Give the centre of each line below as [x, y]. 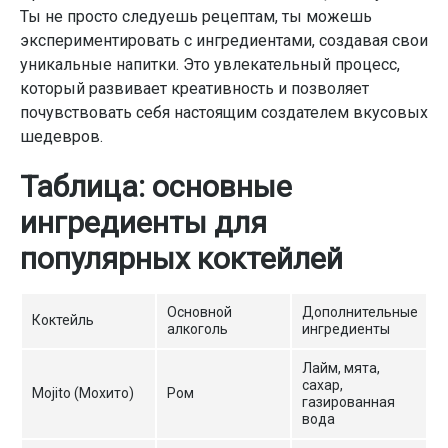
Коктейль [63, 320]
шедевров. [61, 136]
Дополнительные [360, 312]
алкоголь [197, 329]
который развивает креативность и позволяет [194, 88]
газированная [348, 402]
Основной [199, 312]
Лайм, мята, [341, 368]
